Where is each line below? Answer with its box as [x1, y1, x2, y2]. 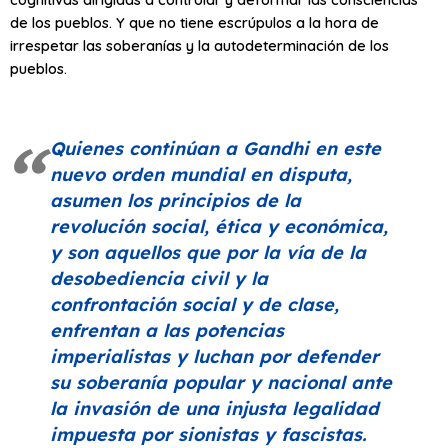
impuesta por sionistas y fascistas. [50, 422, 366, 446]
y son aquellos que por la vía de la [50, 240, 366, 264]
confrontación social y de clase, [50, 292, 339, 316]
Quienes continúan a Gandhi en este [50, 136, 381, 160]
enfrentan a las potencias [50, 318, 284, 342]
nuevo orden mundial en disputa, [50, 162, 352, 186]
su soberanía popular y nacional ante [50, 370, 392, 394]
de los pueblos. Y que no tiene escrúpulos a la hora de [10, 12, 379, 32]
